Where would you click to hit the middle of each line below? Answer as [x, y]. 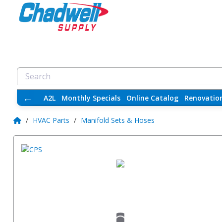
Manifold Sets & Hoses [118, 120]
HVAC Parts [51, 120]
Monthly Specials [91, 98]
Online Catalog [152, 98]
